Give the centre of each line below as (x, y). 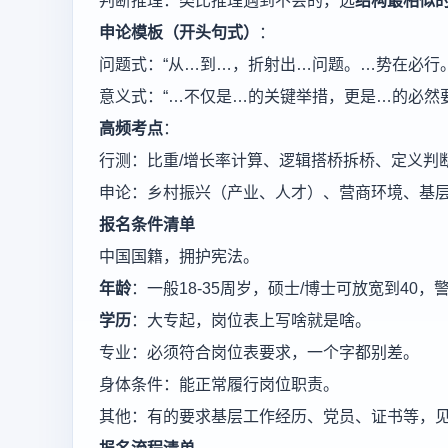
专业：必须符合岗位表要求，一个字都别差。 (259, 352)
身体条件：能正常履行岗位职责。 (219, 384)
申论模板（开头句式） (179, 32)
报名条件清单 (147, 224)
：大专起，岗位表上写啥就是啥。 (251, 320)
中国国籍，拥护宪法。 (179, 256)
